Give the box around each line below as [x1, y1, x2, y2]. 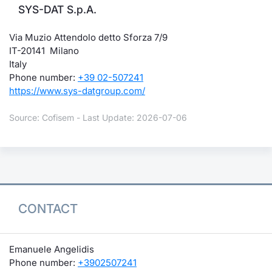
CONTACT [18, 201, 78, 216]
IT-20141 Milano [9, 45, 79, 56]
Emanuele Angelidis [9, 243, 94, 255]
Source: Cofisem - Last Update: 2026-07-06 [9, 112, 187, 123]
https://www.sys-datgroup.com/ [9, 85, 145, 97]
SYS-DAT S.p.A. [18, 3, 97, 16]
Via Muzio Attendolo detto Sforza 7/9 [9, 32, 168, 43]
